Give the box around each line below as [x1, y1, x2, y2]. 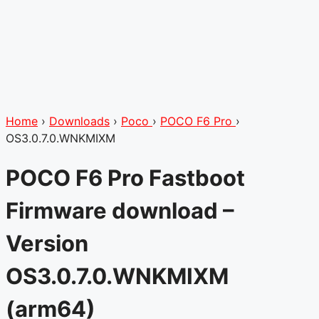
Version [6, 229, 88, 256]
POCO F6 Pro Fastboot [6, 164, 245, 191]
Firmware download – [6, 197, 234, 224]
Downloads [49, 114, 110, 128]
